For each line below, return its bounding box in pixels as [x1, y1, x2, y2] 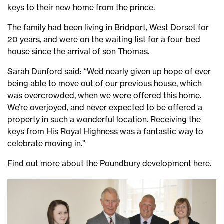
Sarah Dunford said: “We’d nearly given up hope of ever [7, 66, 211, 76]
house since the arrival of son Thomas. [7, 46, 149, 56]
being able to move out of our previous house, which [7, 78, 202, 88]
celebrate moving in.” [7, 138, 85, 148]
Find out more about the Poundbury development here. [7, 158, 211, 168]
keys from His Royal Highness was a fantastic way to [7, 126, 203, 136]
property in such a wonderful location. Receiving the [7, 114, 201, 124]
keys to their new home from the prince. [7, 2, 155, 12]
